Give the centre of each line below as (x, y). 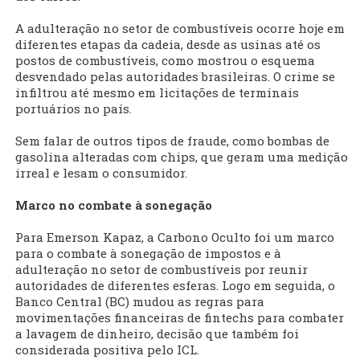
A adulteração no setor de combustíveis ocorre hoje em (180, 29)
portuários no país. (74, 109)
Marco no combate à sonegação (114, 205)
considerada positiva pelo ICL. (107, 350)
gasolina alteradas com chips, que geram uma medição (182, 157)
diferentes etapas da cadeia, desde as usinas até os (168, 45)
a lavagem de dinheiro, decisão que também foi (157, 334)
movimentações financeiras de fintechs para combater (180, 318)
